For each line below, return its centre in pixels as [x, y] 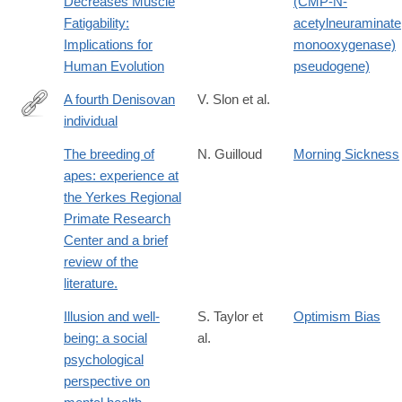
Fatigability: [96, 23]
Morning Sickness [346, 154]
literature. [91, 284]
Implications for [108, 45]
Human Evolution [114, 66]
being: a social [105, 338]
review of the [101, 262]
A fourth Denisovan [119, 100]
